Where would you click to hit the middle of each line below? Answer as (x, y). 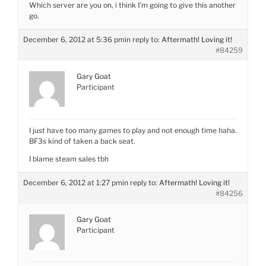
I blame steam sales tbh (69, 159)
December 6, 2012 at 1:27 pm (73, 183)
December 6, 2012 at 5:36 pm (74, 39)
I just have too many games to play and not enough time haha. (133, 130)
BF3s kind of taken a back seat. (82, 141)
